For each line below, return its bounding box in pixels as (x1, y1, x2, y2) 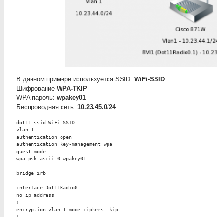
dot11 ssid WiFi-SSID (16, 119, 75, 125)
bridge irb (16, 170, 46, 176)
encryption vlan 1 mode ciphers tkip (16, 206, 118, 212)
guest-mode (16, 148, 46, 154)
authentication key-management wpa (16, 141, 112, 147)
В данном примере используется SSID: (16, 76, 134, 83)
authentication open (16, 134, 72, 139)
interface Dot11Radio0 (16, 185, 77, 190)
